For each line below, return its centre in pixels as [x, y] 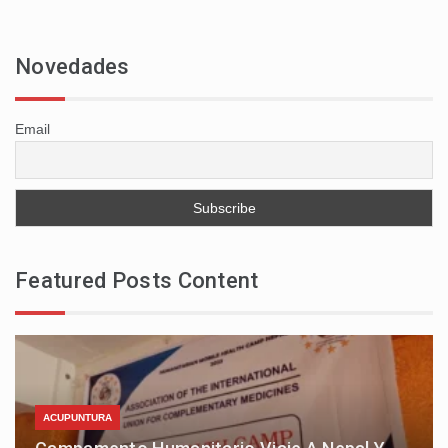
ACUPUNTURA [77, 417]
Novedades [72, 66]
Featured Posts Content [137, 280]
